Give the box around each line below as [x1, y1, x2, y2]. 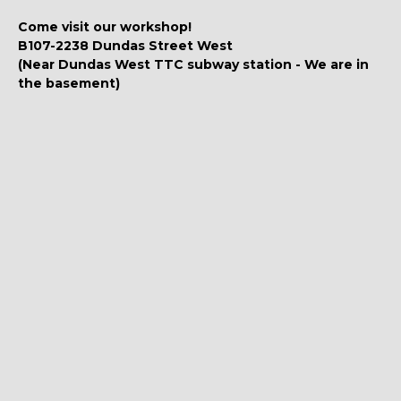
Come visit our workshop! [18, 18, 192, 35]
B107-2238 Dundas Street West [18, 37, 233, 54]
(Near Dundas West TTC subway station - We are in [18, 55, 369, 73]
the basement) [18, 74, 120, 91]
